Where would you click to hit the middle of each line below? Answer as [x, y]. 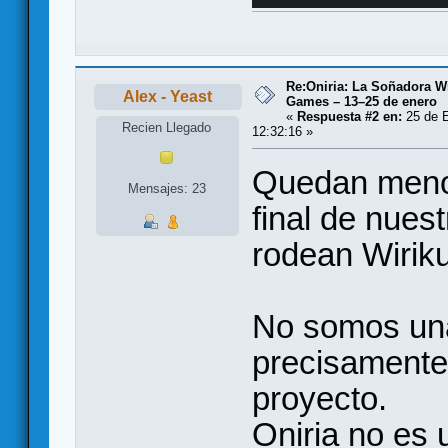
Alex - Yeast [168, 96]
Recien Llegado [167, 128]
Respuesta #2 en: [349, 116]
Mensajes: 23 [166, 188]
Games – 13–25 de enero [361, 101]
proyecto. [319, 399]
